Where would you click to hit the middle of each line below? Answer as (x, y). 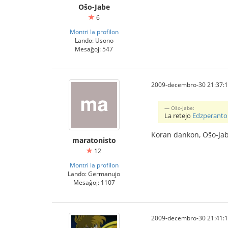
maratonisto (94, 140)
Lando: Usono (94, 40)
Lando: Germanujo (94, 174)
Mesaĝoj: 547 (94, 49)
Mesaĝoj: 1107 (94, 182)
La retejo (179, 116)
